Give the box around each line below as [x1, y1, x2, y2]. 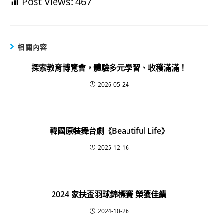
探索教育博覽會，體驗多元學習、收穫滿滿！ [31, 62, 187, 73]
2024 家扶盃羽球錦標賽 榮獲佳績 [52, 189, 166, 200]
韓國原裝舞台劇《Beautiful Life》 [49, 126, 169, 136]
